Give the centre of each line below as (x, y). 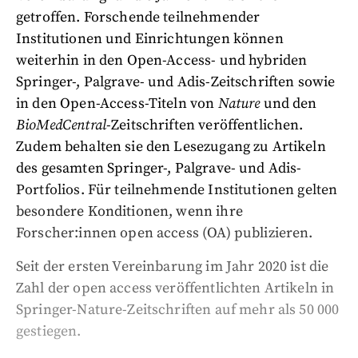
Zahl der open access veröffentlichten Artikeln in (175, 288)
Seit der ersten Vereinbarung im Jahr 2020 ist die (173, 267)
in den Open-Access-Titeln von (117, 103)
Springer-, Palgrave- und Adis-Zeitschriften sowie (176, 82)
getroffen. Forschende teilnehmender (138, 17)
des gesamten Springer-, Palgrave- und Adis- (159, 168)
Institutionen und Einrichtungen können (150, 39)
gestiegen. (49, 331)
